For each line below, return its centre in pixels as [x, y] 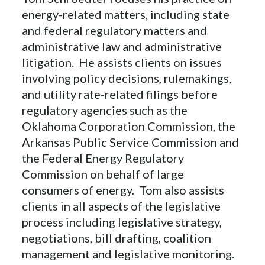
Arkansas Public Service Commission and [131, 142]
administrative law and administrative [122, 46]
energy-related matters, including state [126, 14]
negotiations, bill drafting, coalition [117, 237]
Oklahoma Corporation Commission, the [129, 126]
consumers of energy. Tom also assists [123, 190]
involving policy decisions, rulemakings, [127, 78]
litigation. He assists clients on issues [122, 62]
